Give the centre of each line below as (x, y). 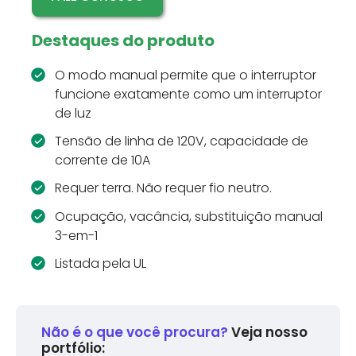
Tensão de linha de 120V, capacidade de (181, 141)
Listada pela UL (100, 263)
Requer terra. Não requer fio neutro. (163, 188)
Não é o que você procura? (135, 332)
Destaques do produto (123, 41)
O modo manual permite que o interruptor (185, 75)
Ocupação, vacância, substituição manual (188, 216)
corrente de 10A (102, 161)
